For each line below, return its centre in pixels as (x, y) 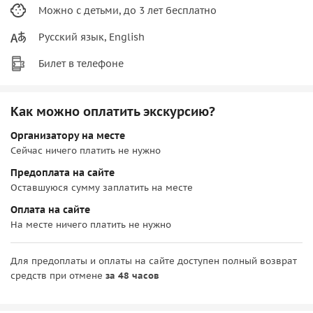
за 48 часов (132, 275)
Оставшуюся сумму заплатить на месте (102, 187)
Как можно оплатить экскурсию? (113, 111)
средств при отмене (58, 275)
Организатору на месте (68, 135)
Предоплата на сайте (63, 172)
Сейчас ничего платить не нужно (86, 150)
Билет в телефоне (81, 63)
